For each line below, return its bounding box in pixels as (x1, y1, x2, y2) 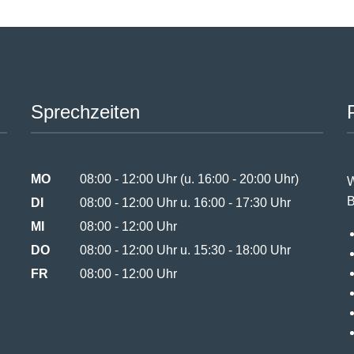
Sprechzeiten (31, 100, 140, 122)
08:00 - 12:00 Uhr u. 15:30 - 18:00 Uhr (79, 243, 291, 258)
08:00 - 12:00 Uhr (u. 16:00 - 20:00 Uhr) (79, 171, 299, 186)
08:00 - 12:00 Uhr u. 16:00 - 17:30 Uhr (79, 195, 291, 209)
